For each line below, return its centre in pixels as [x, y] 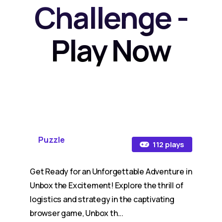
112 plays [168, 144]
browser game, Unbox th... [77, 213]
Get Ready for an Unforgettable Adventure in [111, 171]
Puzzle [52, 140]
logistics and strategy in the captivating [102, 199]
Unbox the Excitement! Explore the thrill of [107, 185]
